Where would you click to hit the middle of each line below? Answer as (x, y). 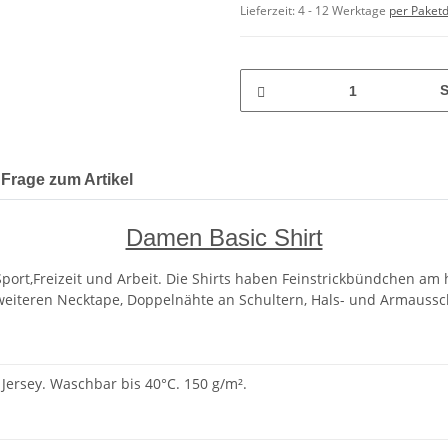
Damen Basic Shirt (224, 238)
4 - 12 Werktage (343, 11)
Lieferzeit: (269, 11)
